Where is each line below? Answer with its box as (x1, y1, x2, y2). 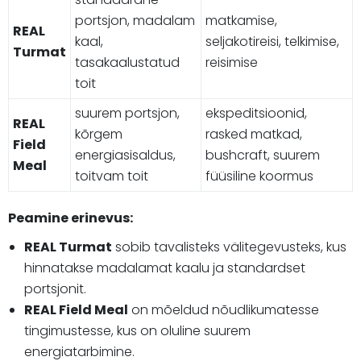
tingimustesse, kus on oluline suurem (24, 321, 251, 340)
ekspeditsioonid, (205, 103, 307, 122)
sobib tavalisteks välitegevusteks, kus (112, 237, 346, 256)
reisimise (205, 52, 258, 72)
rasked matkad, (205, 124, 302, 143)
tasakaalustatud (75, 52, 180, 72)
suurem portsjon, (75, 103, 180, 122)
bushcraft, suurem (205, 145, 320, 164)
